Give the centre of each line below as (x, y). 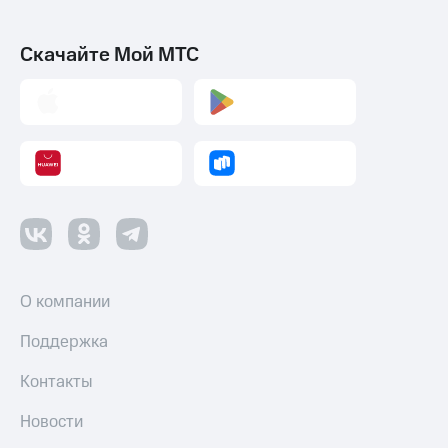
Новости (51, 422)
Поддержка (64, 342)
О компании (65, 302)
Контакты (56, 382)
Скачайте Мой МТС (109, 55)
